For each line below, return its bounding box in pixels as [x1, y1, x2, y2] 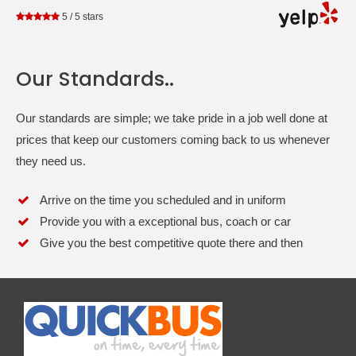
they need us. [16, 153, 86, 168]
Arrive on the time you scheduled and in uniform [40, 193, 286, 207]
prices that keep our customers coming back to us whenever [16, 132, 330, 146]
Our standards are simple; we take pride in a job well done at [16, 110, 327, 125]
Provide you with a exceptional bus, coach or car [40, 215, 291, 229]
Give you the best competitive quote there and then [40, 236, 303, 250]
